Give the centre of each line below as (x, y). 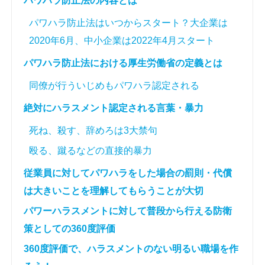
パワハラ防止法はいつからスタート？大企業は (129, 22)
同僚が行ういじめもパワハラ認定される (114, 85)
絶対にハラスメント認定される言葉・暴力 (114, 108)
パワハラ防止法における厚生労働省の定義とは (123, 63)
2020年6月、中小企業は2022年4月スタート (122, 40)
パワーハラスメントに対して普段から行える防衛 (128, 211)
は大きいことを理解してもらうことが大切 (114, 190)
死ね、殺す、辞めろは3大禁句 (93, 130)
